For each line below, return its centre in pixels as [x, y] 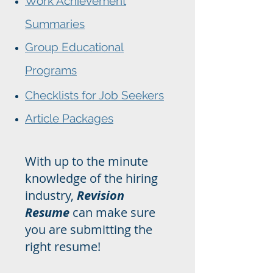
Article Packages [69, 118]
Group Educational [74, 47]
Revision [101, 195]
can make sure [112, 212]
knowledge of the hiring [91, 178]
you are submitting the [89, 229]
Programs [51, 70]
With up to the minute [87, 161]
